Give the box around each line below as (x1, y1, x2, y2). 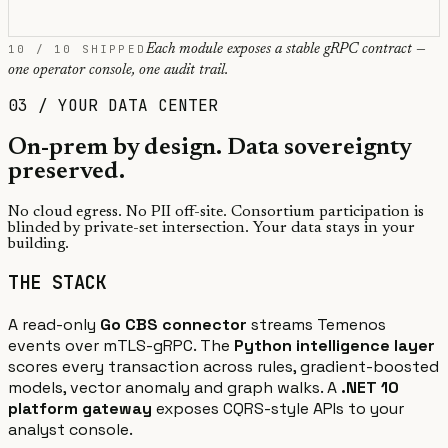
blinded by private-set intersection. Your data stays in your (8, 219, 415, 236)
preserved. (8, 159, 125, 184)
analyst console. (8, 419, 133, 441)
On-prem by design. (8, 135, 222, 160)
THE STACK (8, 270, 107, 296)
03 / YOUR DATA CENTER (8, 94, 218, 116)
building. (8, 235, 69, 252)
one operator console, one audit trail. (8, 62, 228, 78)
